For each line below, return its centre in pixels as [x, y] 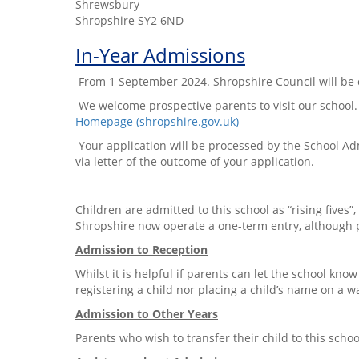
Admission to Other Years [147, 314]
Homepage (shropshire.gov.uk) [157, 121]
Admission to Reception [141, 250]
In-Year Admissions [160, 55]
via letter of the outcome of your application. [195, 161]
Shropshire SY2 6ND [129, 20]
